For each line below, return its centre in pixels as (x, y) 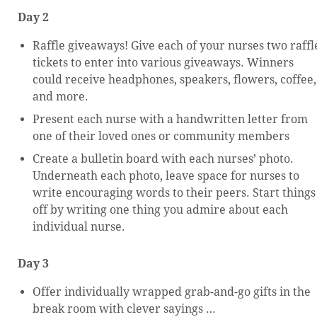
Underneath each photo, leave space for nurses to (166, 175)
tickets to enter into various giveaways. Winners (163, 62)
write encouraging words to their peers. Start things (174, 192)
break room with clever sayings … (124, 309)
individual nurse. (79, 226)
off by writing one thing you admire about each (160, 209)
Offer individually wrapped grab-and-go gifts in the (172, 292)
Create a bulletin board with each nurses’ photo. (163, 158)
